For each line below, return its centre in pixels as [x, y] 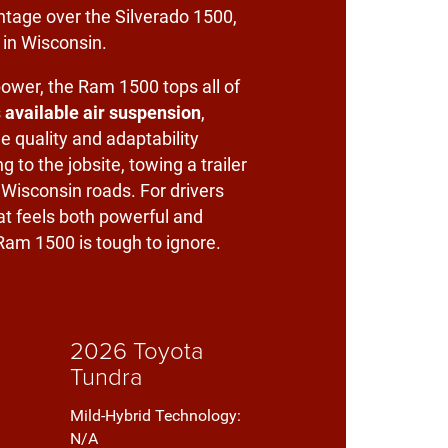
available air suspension [103, 113]
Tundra [106, 376]
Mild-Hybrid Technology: [155, 416]
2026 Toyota [136, 350]
